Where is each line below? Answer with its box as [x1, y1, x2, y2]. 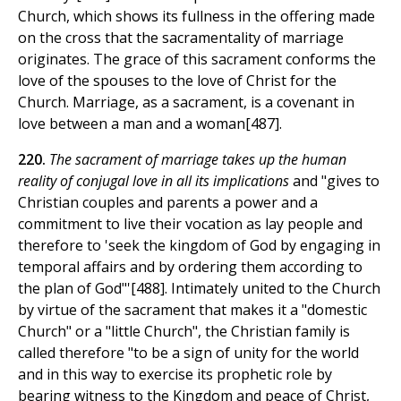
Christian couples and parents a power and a [18, 192, 318, 213]
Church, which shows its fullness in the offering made [18, 6, 375, 27]
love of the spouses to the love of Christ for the [18, 71, 337, 91]
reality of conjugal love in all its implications [18, 171, 293, 192]
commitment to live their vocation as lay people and [18, 214, 363, 235]
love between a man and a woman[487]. [18, 114, 282, 134]
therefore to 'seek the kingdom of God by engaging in [18, 235, 380, 256]
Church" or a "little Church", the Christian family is [18, 321, 350, 342]
